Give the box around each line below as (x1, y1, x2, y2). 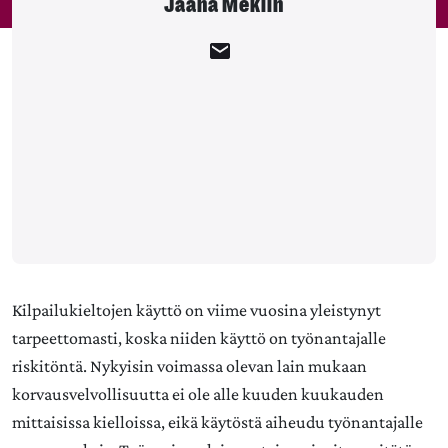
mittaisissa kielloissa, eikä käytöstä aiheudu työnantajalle (12, 412, 423, 432)
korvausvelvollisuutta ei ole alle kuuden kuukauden (12, 384, 384, 404)
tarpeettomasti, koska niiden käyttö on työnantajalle (12, 328, 386, 348)
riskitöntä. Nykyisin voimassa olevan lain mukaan (12, 356, 367, 376)
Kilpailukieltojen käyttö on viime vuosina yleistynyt (12, 300, 381, 320)
